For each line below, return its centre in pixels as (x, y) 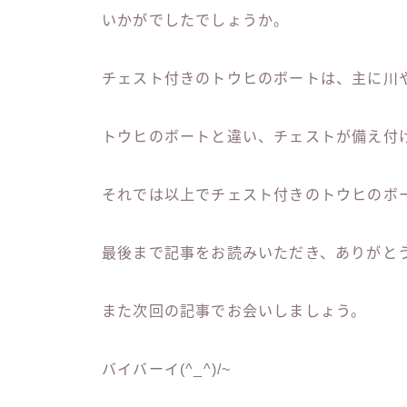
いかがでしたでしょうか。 (196, 21)
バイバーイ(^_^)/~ (167, 370)
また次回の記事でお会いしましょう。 (234, 312)
